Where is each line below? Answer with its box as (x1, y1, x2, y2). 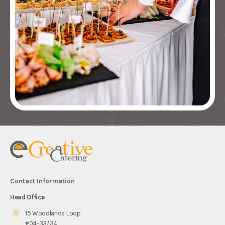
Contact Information (10, 177, 75, 185)
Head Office (10, 193, 45, 201)
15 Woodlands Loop (25, 209, 81, 217)
